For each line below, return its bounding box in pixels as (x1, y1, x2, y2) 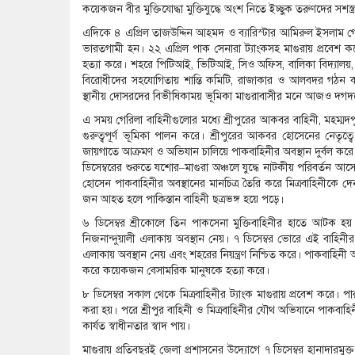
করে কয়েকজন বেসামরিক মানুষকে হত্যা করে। (82, 264, 269, 278)
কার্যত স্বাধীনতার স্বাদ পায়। (82, 319, 190, 334)
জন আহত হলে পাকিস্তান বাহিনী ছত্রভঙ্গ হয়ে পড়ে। (82, 193, 284, 207)
